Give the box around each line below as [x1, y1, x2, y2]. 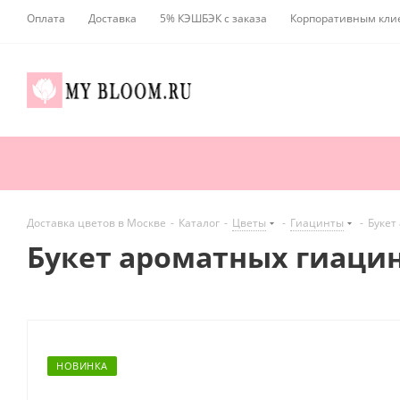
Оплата [27, 11, 65, 26]
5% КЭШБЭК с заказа [160, 11, 267, 26]
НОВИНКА [56, 359, 108, 373]
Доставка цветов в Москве [27, 215, 166, 231]
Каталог [179, 215, 220, 231]
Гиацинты [290, 215, 344, 231]
